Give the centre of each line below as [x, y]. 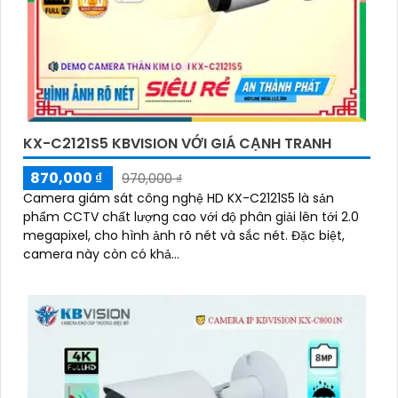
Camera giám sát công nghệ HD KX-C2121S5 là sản [179, 199]
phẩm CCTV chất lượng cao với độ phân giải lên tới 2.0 [191, 217]
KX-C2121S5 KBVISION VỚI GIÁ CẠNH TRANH [177, 144]
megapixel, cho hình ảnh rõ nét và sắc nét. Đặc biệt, [157, 236]
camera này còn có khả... [101, 255]
